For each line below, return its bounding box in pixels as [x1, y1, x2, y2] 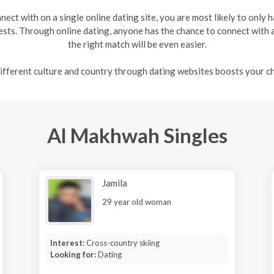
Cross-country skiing [86, 238, 160, 248]
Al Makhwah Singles [46, 122, 228, 147]
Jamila [102, 177, 127, 188]
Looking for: [50, 250, 98, 259]
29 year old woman [102, 197, 171, 207]
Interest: [50, 238, 86, 248]
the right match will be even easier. [67, 38, 207, 50]
